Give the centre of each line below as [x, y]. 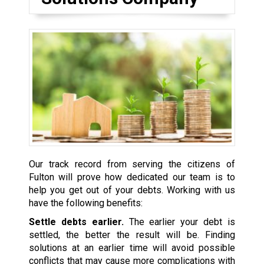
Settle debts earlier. [76, 222]
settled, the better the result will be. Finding [132, 235]
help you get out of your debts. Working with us [132, 190]
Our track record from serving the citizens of [132, 164]
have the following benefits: [85, 203]
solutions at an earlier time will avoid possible [132, 247]
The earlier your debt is [179, 222]
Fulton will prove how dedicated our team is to [132, 177]
